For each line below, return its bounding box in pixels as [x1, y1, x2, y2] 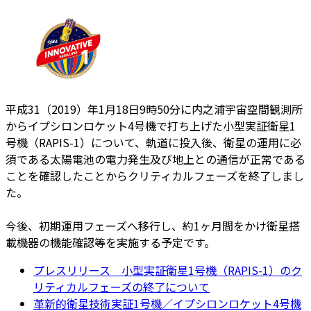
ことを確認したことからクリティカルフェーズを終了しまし [6, 167, 304, 184]
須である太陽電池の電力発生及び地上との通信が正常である [6, 150, 305, 167]
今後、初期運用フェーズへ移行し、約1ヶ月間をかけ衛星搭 [6, 217, 300, 234]
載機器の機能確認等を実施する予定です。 [6, 233, 215, 251]
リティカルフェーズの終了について [33, 278, 210, 295]
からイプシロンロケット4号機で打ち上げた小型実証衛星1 [6, 117, 296, 134]
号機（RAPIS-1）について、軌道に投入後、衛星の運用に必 [6, 133, 301, 151]
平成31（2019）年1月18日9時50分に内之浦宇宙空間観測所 [6, 100, 303, 117]
